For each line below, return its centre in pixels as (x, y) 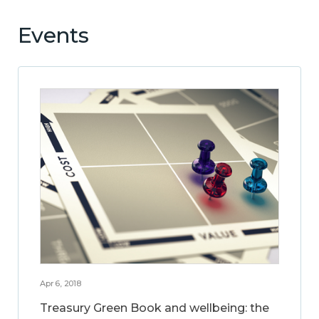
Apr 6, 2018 (61, 283)
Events (53, 35)
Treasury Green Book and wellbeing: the (155, 308)
